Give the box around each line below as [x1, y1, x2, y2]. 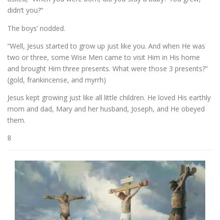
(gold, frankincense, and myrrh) [7, 75, 106, 84]
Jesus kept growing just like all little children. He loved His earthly [7, 92, 211, 102]
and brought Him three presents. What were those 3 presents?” [7, 63, 208, 73]
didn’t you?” [7, 5, 43, 15]
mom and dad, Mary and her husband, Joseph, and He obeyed [7, 104, 205, 113]
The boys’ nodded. [7, 23, 65, 33]
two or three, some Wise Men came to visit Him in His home [7, 52, 200, 62]
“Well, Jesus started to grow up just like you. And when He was [7, 41, 205, 51]
